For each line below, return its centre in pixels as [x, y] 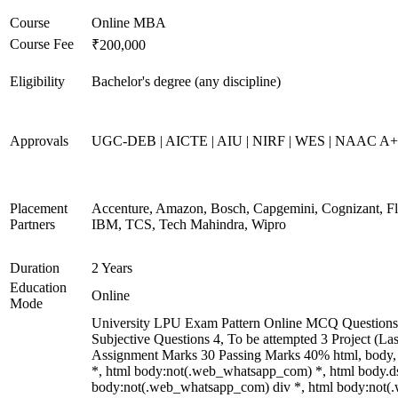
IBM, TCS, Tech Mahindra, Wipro [189, 224]
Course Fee [42, 44]
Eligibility [37, 81]
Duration [35, 268]
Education [38, 287]
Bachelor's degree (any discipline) [186, 81]
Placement [39, 208]
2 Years [112, 268]
